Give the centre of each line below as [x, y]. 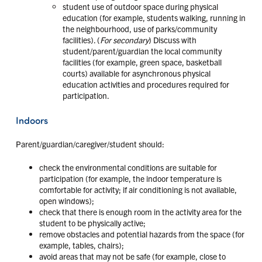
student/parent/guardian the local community [142, 51]
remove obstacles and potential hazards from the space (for [142, 234]
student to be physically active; [92, 223]
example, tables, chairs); [81, 245]
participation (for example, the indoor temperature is [130, 178]
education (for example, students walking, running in [154, 17]
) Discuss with [172, 39]
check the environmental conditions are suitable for [128, 167]
